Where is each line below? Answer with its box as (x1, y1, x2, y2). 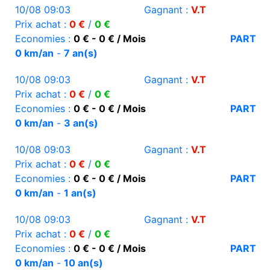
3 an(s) (64, 117, 98, 130)
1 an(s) (64, 187, 96, 199)
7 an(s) (64, 47, 98, 60)
